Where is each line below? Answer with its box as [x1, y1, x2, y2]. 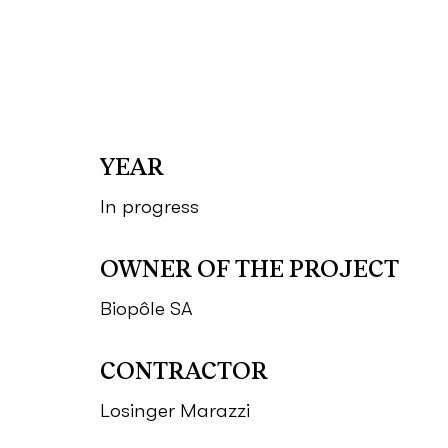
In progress [100, 194, 199, 218]
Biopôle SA [100, 296, 193, 320]
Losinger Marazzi [100, 398, 250, 422]
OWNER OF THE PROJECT [100, 252, 399, 282]
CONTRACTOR [100, 354, 268, 384]
